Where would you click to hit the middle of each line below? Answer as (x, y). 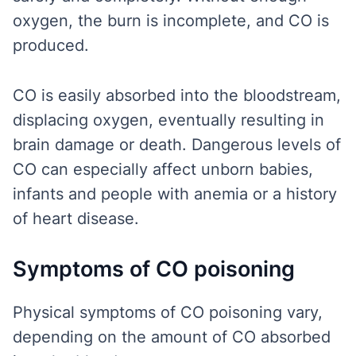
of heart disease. (76, 219)
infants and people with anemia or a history (175, 194)
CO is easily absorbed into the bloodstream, (177, 95)
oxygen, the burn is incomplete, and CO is (171, 21)
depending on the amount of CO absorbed (172, 337)
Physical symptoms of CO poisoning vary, (168, 312)
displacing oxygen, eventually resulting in (168, 120)
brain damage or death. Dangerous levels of (177, 145)
